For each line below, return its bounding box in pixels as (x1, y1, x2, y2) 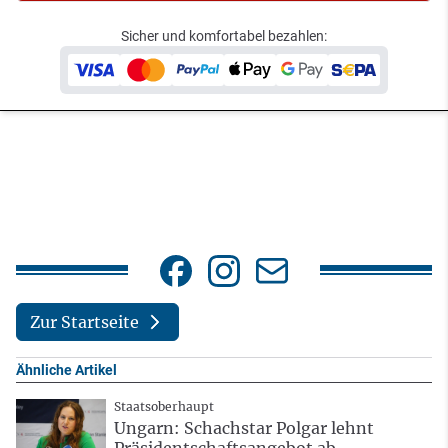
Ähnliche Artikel (16, 362, 117, 379)
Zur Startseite (29, 312, 139, 333)
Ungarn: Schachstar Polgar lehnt (114, 418, 374, 439)
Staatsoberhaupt (114, 399, 214, 415)
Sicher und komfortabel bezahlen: (121, 27, 327, 44)
